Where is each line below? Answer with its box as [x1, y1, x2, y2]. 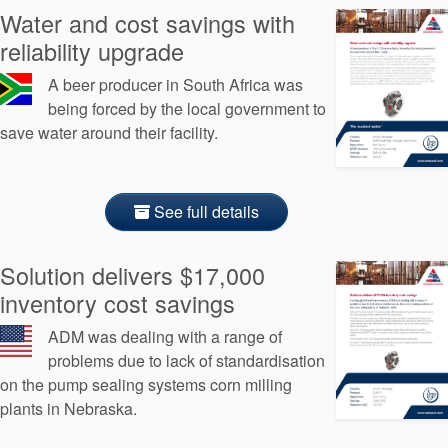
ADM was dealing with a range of [48, 324, 282, 348]
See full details [150, 199, 259, 223]
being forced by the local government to [48, 96, 326, 120]
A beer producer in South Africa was [48, 72, 303, 96]
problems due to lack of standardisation [48, 348, 325, 372]
